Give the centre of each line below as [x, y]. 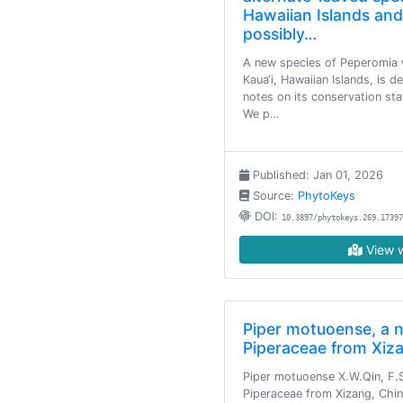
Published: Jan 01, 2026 [316, 175]
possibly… [280, 34]
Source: [273, 196]
